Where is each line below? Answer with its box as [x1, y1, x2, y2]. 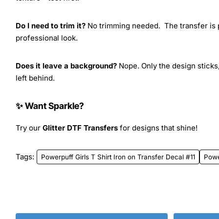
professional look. [16, 33, 78, 43]
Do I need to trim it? [16, 21, 86, 30]
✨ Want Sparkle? [16, 100, 84, 111]
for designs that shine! [118, 123, 197, 132]
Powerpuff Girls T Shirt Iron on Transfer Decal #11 [41, 153, 195, 161]
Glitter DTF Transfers [43, 123, 118, 132]
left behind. [16, 73, 55, 83]
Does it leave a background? [16, 61, 117, 70]
